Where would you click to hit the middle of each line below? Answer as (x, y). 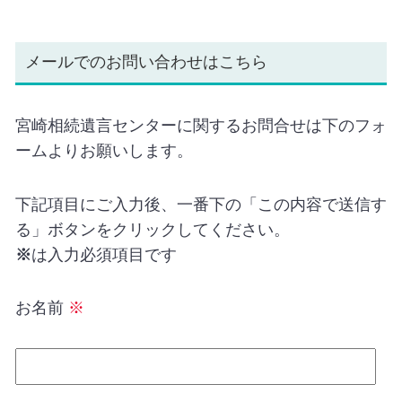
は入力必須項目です (104, 254)
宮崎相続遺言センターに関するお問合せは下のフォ (201, 126)
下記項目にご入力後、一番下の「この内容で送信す (201, 204)
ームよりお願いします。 (104, 151)
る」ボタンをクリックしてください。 (152, 229)
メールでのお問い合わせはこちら (146, 62)
